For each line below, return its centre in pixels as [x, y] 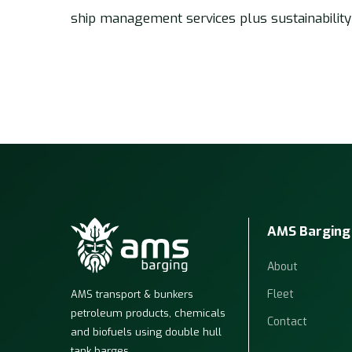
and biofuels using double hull [147, 332]
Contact [288, 321]
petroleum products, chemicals [148, 313]
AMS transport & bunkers [132, 294]
